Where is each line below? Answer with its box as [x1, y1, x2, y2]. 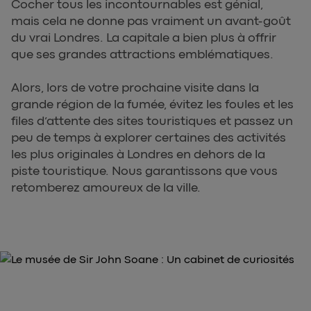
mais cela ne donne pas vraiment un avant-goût [11, 13, 291, 28]
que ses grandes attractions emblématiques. [11, 47, 274, 61]
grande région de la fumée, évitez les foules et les [11, 96, 294, 111]
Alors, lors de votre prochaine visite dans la [11, 80, 259, 94]
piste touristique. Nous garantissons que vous [11, 163, 278, 178]
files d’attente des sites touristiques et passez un [11, 113, 293, 128]
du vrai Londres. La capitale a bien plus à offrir [11, 30, 276, 44]
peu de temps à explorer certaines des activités [11, 130, 286, 144]
